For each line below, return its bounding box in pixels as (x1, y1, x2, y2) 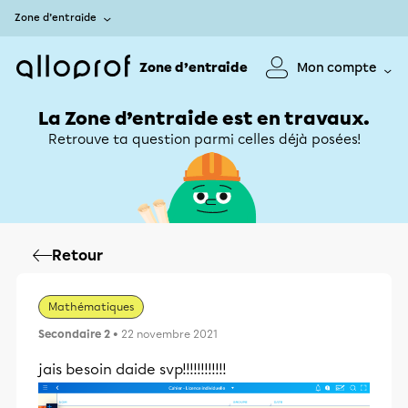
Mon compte (297, 59, 377, 76)
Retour (52, 247, 103, 264)
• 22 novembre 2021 (110, 328, 218, 341)
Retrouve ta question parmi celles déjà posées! (47, 131, 361, 148)
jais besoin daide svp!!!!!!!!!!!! (38, 361, 227, 378)
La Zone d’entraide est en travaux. (38, 107, 370, 129)
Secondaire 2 (38, 328, 110, 341)
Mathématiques (48, 301, 134, 313)
